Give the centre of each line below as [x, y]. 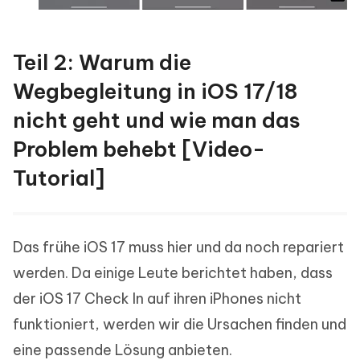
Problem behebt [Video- [139, 149]
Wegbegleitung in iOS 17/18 [155, 91]
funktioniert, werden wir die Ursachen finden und [180, 324]
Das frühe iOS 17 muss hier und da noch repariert [178, 247]
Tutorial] [59, 178]
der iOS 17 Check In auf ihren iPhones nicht [157, 298]
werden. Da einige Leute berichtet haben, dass [173, 272]
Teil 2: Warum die [102, 62]
